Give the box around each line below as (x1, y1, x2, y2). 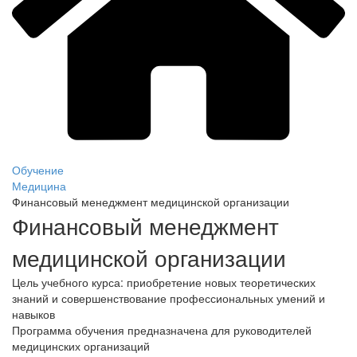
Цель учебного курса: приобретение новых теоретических (12, 273, 316, 290)
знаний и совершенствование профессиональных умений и (12, 289, 325, 306)
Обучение (12, 161, 64, 178)
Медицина (12, 177, 66, 194)
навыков (12, 305, 55, 322)
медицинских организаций (12, 337, 150, 354)
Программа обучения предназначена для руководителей (12, 321, 312, 338)
